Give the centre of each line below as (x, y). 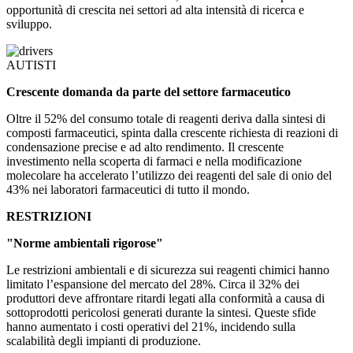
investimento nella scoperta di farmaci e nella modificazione (154, 162)
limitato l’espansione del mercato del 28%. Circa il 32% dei (153, 284)
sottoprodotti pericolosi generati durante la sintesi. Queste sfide (161, 313)
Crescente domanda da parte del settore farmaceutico (149, 92)
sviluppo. (29, 24)
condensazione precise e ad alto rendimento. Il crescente (145, 147)
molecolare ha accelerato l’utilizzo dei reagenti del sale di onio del (169, 176)
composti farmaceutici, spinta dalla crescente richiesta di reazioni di (172, 133)
